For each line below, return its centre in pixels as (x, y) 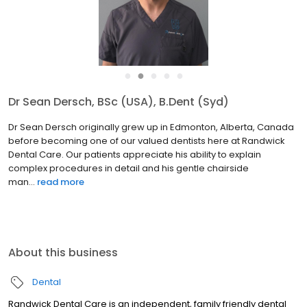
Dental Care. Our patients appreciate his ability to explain (135, 155)
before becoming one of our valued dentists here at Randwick (147, 141)
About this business (63, 253)
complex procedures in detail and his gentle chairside (128, 169)
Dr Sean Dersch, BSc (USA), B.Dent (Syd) (119, 102)
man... (22, 182)
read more (61, 182)
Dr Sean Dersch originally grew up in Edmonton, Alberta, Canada (151, 127)
